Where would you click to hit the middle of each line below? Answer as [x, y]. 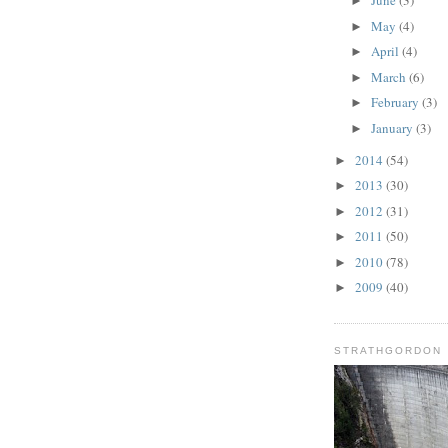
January [393, 127]
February [396, 102]
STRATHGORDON [388, 350]
